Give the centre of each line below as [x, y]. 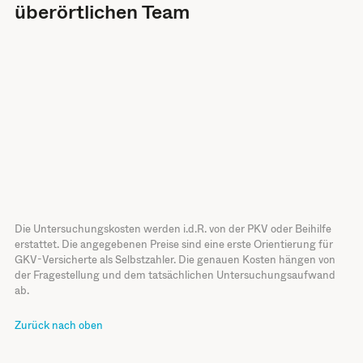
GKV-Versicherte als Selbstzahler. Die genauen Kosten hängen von [175, 260]
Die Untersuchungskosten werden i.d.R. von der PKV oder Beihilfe [173, 229]
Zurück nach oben [58, 326]
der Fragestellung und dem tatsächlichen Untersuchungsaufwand [175, 275]
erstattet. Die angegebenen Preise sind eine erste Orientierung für [173, 245]
